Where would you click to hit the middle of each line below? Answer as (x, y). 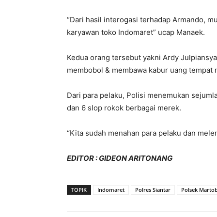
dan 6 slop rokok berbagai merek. (124, 108)
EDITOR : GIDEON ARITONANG (120, 158)
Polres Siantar (153, 190)
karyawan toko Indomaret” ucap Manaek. (136, 32)
